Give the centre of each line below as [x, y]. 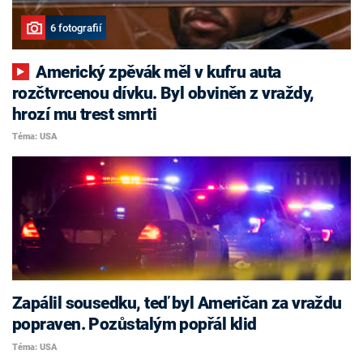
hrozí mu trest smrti [84, 114]
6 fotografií [75, 28]
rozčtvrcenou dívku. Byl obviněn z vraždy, [163, 93]
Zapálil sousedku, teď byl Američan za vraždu [177, 303]
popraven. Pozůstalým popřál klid [135, 324]
